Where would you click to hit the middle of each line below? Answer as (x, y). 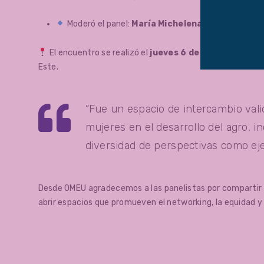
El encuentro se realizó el (99, 52)
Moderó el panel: (98, 24)
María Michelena (167, 24)
